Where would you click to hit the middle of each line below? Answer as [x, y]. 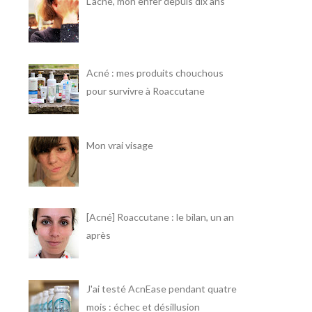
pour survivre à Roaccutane [145, 91]
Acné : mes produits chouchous [155, 73]
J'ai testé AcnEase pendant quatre [161, 288]
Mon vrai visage [119, 145]
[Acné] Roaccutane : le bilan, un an [160, 217]
